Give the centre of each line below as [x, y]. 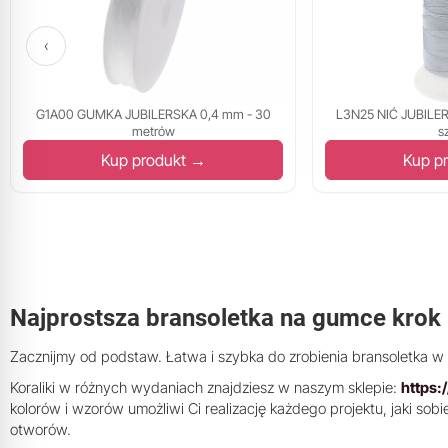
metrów [153, 131]
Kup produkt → [153, 160]
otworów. [40, 430]
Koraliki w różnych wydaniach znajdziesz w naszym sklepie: [205, 388]
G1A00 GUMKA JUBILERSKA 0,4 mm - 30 [153, 114]
